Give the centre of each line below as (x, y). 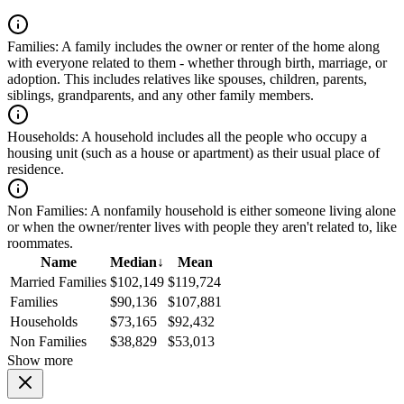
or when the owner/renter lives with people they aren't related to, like (202, 227)
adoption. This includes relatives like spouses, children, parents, (187, 79)
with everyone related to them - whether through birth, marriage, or (197, 63)
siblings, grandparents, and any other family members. (161, 96)
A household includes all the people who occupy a (223, 137)
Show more (40, 361)
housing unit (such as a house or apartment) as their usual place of (193, 153)
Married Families (58, 282)
